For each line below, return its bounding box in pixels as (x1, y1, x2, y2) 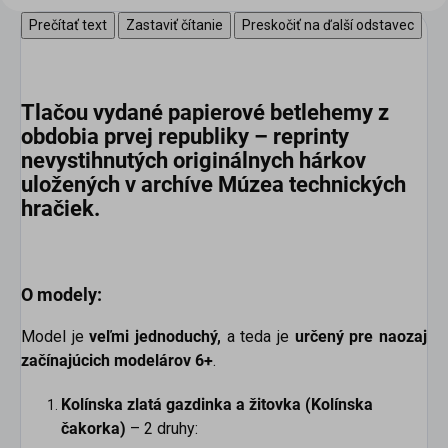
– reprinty (249, 124, 349, 150)
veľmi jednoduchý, (89, 327, 222, 347)
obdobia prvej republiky (21, 124, 249, 150)
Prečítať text (29, 16, 107, 33)
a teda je (221, 327, 295, 347)
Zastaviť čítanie (126, 16, 223, 33)
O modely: (21, 284, 102, 306)
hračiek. (21, 196, 100, 222)
